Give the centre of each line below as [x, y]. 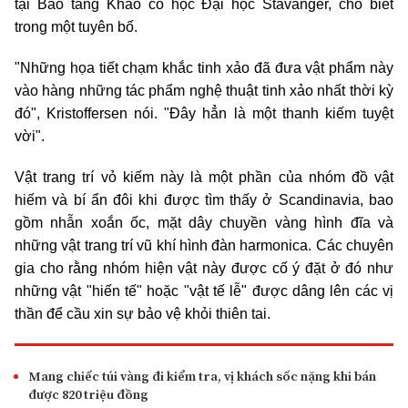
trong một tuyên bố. [76, 27]
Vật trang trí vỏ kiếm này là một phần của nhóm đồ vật [204, 177]
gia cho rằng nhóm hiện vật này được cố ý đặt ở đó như [204, 268]
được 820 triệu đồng [88, 394]
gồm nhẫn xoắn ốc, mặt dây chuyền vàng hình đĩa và [204, 223]
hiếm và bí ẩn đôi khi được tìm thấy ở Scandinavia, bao [204, 200]
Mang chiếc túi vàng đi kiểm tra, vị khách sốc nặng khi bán [202, 376]
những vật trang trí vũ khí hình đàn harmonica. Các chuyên [204, 245]
